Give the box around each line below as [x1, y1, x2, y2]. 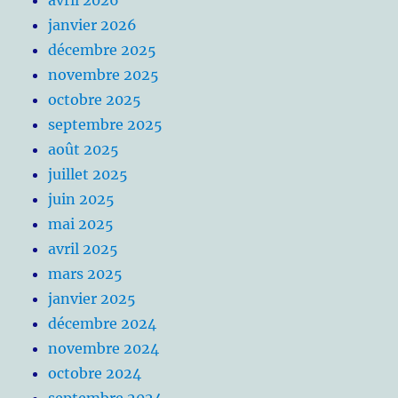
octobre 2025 [48, 90, 142, 108]
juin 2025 [48, 189, 115, 208]
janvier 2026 [48, 15, 138, 34]
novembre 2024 [48, 338, 160, 357]
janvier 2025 [48, 289, 137, 307]
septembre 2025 [48, 115, 163, 133]
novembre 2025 [48, 65, 160, 84]
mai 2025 [48, 214, 115, 233]
